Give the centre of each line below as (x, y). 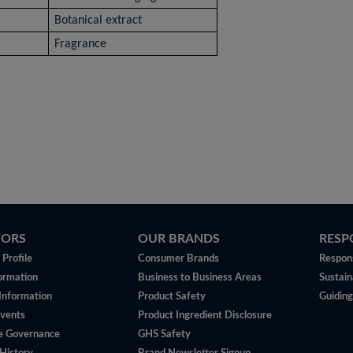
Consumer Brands (178, 259)
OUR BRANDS (178, 239)
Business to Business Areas (199, 278)
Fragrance (81, 44)
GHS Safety (164, 334)
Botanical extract (98, 20)
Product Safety (171, 297)
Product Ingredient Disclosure (204, 316)
